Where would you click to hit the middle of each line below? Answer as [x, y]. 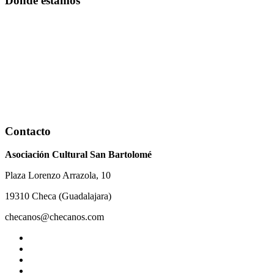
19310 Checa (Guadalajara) [58, 196]
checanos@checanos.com [54, 217]
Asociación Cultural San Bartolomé [78, 155]
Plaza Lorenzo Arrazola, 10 [58, 176]
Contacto [28, 131]
